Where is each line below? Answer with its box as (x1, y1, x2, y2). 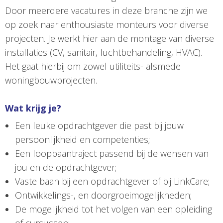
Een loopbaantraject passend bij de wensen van (15, 147, 209, 160)
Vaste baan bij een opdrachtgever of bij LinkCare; (15, 175, 210, 188)
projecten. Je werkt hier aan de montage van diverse (5, 32, 214, 45)
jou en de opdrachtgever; (15, 161, 116, 174)
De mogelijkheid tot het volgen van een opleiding (15, 203, 212, 216)
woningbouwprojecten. (5, 74, 97, 87)
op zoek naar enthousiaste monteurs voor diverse (5, 18, 209, 31)
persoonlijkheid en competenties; (15, 133, 150, 146)
